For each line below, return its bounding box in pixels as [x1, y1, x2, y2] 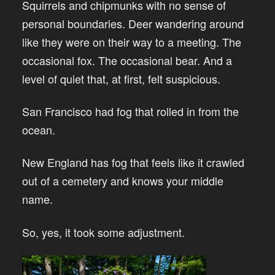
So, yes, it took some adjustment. [22, 223, 185, 240]
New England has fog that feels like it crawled [22, 154, 244, 171]
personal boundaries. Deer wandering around [22, 15, 244, 31]
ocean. [22, 121, 55, 137]
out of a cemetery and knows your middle [22, 172, 223, 189]
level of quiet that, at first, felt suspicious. [22, 70, 220, 87]
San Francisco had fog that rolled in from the [22, 103, 239, 119]
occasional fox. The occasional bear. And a [22, 52, 232, 68]
